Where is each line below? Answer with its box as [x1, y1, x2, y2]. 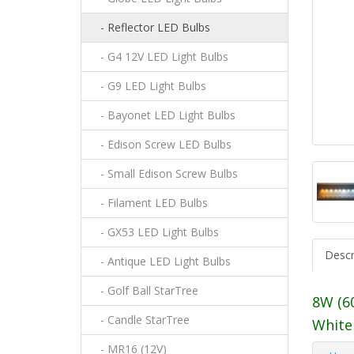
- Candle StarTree [91, 312, 190, 328]
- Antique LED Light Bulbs [91, 254, 231, 269]
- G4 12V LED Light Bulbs [91, 49, 228, 65]
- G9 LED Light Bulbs [91, 78, 206, 94]
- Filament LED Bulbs [91, 195, 208, 211]
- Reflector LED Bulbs [91, 20, 210, 36]
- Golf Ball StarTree [91, 283, 198, 299]
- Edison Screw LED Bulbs [91, 137, 232, 153]
